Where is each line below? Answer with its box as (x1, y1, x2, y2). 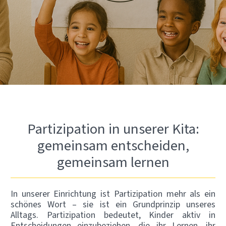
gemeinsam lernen (56, 152, 169, 172)
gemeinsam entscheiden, (37, 135, 189, 155)
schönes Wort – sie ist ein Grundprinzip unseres (11, 198, 215, 211)
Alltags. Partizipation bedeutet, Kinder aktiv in (11, 209, 215, 221)
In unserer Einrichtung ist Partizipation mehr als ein (11, 188, 215, 200)
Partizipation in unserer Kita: (27, 119, 199, 138)
